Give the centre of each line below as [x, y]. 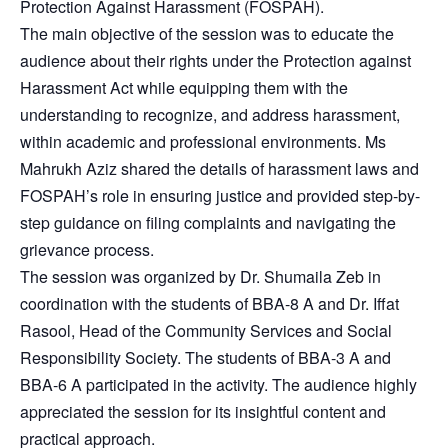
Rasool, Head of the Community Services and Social [206, 330]
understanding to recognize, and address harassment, [210, 114]
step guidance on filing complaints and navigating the [208, 222]
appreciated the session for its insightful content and [203, 411]
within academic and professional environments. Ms [203, 141]
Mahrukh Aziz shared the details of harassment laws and [219, 168]
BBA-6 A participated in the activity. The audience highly [218, 384]
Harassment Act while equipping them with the [184, 87]
